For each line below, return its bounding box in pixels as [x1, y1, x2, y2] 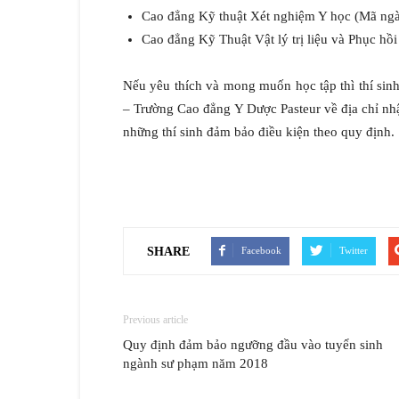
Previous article [123, 313, 188, 327]
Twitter [339, 245, 368, 256]
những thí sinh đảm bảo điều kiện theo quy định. [123, 125, 395, 140]
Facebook [241, 245, 281, 256]
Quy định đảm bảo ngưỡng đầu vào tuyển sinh [123, 338, 383, 353]
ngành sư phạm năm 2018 [123, 356, 268, 371]
